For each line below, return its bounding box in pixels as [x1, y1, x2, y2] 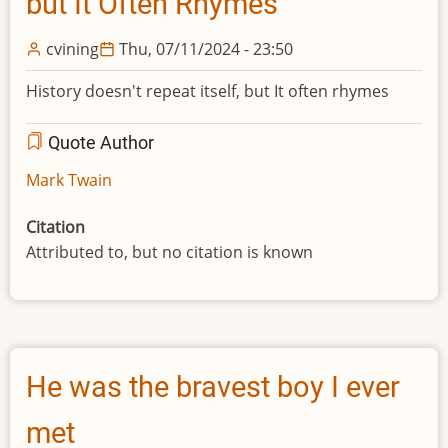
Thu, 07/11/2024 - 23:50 [119, 37, 293, 60]
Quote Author [44, 132, 154, 153]
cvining [46, 37, 99, 60]
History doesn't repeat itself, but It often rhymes [26, 79, 389, 102]
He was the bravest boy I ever [26, 370, 400, 404]
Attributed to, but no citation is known [26, 240, 313, 263]
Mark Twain [26, 168, 112, 191]
